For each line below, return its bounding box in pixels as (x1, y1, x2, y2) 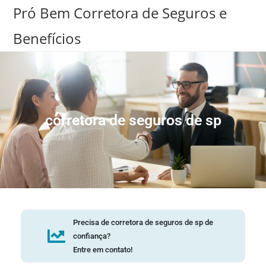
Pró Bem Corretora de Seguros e (13, 3, 227, 23)
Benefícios (13, 28, 81, 48)
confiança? (72, 232, 110, 240)
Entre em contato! (72, 245, 132, 254)
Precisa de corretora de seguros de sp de (72, 218, 213, 227)
